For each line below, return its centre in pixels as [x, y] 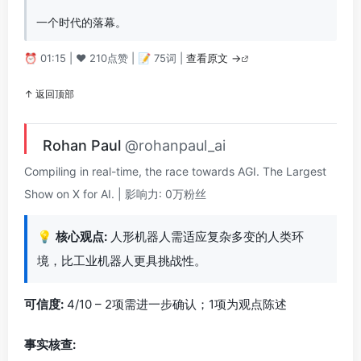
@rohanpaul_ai [175, 145]
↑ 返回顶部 [49, 94]
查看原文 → [214, 58]
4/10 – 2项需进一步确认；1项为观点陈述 [175, 304]
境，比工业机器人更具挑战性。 [122, 261]
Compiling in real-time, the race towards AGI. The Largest [175, 171]
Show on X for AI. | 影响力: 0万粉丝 [115, 194]
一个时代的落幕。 [81, 23]
